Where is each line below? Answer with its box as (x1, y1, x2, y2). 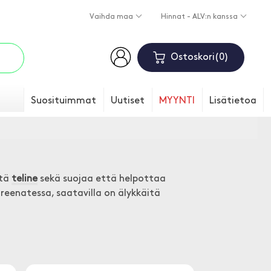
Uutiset (111, 96, 145, 106)
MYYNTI (159, 96, 195, 106)
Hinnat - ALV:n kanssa (160, 13, 240, 21)
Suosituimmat (31, 96, 96, 106)
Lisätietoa (209, 96, 256, 106)
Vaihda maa (89, 13, 135, 21)
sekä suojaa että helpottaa (38, 174, 166, 184)
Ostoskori (170, 53, 215, 62)
